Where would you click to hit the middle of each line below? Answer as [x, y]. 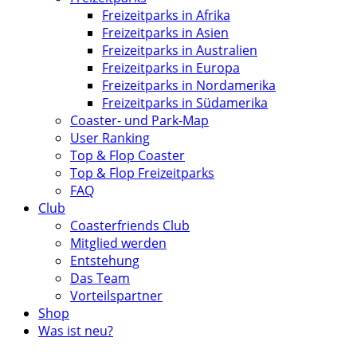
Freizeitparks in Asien [165, 32]
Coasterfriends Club [130, 225]
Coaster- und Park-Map [139, 120]
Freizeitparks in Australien [180, 50]
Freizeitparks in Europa [171, 67]
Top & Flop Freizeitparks [142, 173]
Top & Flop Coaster [127, 155]
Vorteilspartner [116, 295]
